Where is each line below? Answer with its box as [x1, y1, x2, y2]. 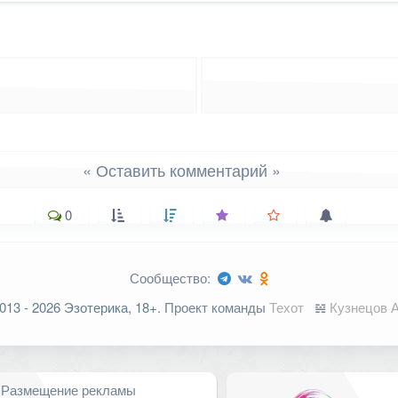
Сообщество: [129, 268, 211, 287]
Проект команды [163, 298, 266, 316]
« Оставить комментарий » [82, 158, 281, 181]
